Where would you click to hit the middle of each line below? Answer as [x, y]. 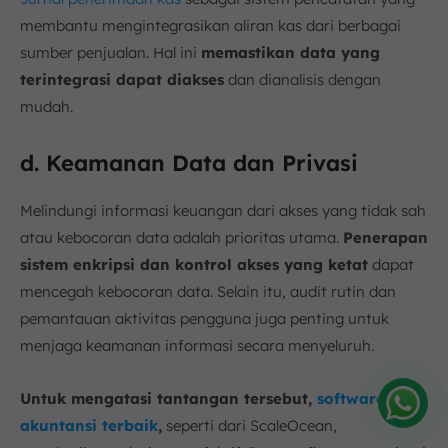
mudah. [46, 106]
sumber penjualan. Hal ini [110, 52]
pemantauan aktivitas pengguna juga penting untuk [204, 318]
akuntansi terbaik [89, 425]
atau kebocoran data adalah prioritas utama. [181, 237]
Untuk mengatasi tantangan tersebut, [168, 398]
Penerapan [385, 237]
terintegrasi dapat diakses [122, 79]
